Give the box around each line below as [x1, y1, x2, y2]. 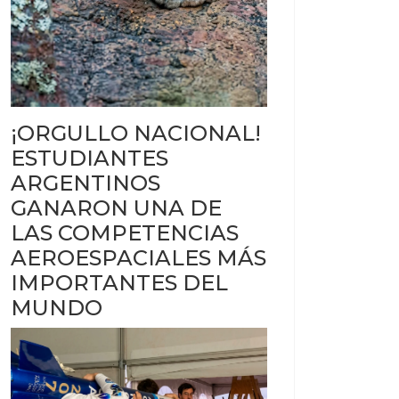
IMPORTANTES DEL [11, 269, 228, 296]
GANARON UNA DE [11, 194, 222, 221]
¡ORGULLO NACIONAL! [11, 119, 261, 146]
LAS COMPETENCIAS [11, 219, 239, 246]
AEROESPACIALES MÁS [11, 244, 266, 271]
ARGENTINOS [11, 169, 160, 196]
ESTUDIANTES [11, 144, 168, 171]
